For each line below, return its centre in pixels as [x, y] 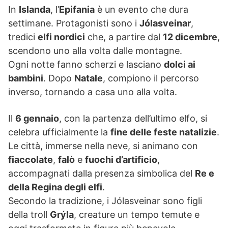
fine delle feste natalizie [164, 132]
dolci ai [180, 65]
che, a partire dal [124, 37]
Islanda [35, 10]
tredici [23, 37]
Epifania [77, 10]
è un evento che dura [141, 10]
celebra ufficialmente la [59, 132]
